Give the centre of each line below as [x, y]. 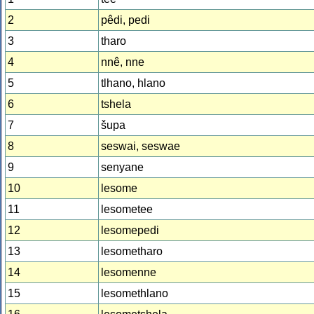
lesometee [127, 210]
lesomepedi [130, 231]
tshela [116, 104]
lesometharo [132, 252]
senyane [122, 168]
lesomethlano [135, 294]
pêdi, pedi [125, 20]
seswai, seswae [141, 146]
